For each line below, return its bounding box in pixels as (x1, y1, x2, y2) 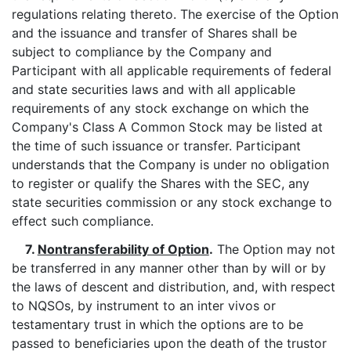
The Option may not (212, 241, 335, 257)
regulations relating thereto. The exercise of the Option (12, 6, 338, 22)
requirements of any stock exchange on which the (12, 100, 309, 116)
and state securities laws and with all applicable (12, 81, 295, 97)
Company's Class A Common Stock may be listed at (12, 119, 323, 135)
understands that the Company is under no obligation (12, 157, 329, 172)
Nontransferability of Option (37, 241, 209, 257)
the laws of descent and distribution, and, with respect (12, 279, 335, 295)
